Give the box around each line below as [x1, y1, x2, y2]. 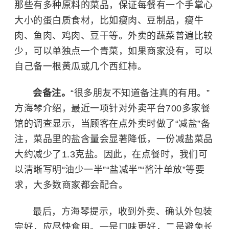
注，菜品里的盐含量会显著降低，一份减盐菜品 [14, 134, 213, 144]
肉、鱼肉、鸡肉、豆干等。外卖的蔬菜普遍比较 [14, 31, 213, 41]
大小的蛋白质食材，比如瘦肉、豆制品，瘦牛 [14, 15, 203, 26]
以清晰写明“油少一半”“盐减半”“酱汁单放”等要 [14, 165, 204, 175]
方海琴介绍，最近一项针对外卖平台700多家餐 [14, 103, 210, 113]
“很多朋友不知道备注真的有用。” [71, 88, 210, 98]
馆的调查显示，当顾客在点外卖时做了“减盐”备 [14, 119, 210, 129]
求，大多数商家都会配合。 [14, 180, 128, 190]
